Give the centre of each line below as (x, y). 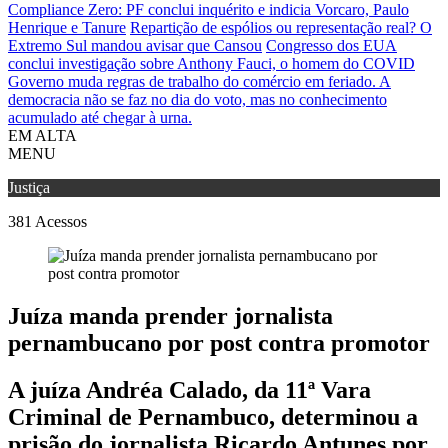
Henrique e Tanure (67, 27)
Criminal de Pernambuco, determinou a (213, 416)
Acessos (61, 221)
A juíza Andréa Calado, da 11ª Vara (189, 389)
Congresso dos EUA (331, 45)
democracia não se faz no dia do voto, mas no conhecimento (197, 99)
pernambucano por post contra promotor (219, 342)
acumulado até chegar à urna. (100, 117)
